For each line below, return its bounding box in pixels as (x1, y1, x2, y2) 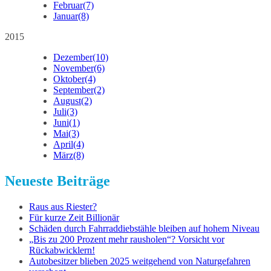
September (53, 85, 94, 96)
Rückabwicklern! (29, 245, 95, 256)
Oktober (53, 74, 85, 85)
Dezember (53, 52, 93, 63)
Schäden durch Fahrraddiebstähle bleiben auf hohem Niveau (29, 223, 260, 234)
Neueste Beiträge (5, 173, 110, 189)
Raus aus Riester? (29, 201, 97, 212)
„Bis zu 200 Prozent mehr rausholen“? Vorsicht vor (29, 234, 224, 245)
